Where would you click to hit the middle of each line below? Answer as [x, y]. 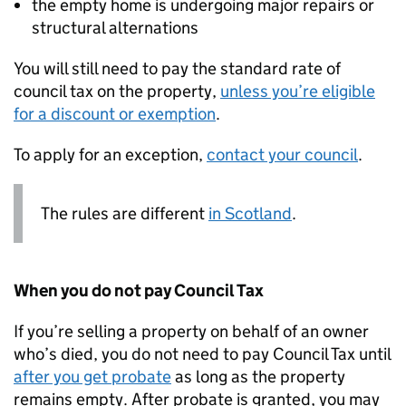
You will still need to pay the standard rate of [177, 69]
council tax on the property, [117, 92]
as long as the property [258, 377]
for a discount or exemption [115, 114]
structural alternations [115, 28]
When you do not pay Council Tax [139, 291]
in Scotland [250, 214]
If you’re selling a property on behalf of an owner [191, 332]
